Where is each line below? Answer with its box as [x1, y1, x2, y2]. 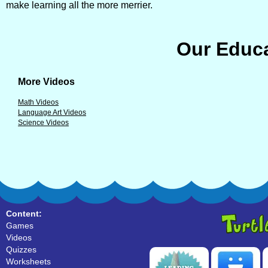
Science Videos [18, 118, 69, 127]
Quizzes [6, 245, 36, 254]
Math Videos [18, 98, 59, 106]
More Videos [18, 77, 75, 87]
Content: [6, 209, 42, 218]
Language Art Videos [18, 108, 86, 117]
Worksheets [6, 257, 51, 266]
